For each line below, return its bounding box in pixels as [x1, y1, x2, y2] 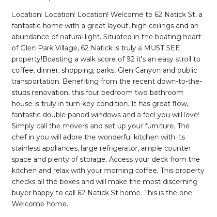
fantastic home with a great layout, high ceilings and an [12, 21, 199, 30]
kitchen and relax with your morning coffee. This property [12, 166, 204, 175]
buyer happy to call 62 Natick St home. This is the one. [12, 188, 194, 197]
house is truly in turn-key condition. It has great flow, [12, 99, 188, 108]
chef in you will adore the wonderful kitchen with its [12, 132, 185, 141]
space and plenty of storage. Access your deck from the [12, 155, 200, 164]
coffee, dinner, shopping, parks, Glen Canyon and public [12, 65, 197, 75]
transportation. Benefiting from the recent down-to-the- [12, 77, 202, 86]
